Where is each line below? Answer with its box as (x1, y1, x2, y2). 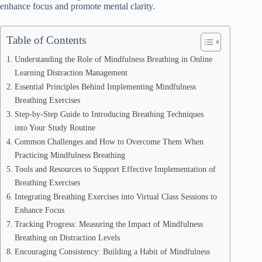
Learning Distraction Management (14, 68, 127, 77)
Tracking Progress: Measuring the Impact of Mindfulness (14, 219, 203, 229)
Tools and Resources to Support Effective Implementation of (14, 164, 216, 174)
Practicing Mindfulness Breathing (14, 150, 125, 160)
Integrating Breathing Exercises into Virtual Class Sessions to (14, 192, 217, 201)
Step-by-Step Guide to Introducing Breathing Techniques (14, 109, 204, 119)
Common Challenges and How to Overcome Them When (14, 137, 204, 146)
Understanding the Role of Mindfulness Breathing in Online (14, 54, 212, 64)
